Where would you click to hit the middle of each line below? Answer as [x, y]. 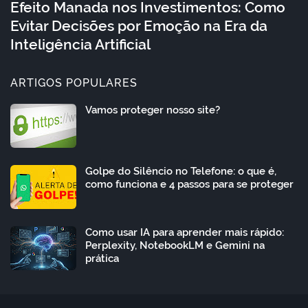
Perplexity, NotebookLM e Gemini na [175, 245]
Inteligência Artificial [80, 44]
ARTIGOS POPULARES [74, 82]
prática [102, 258]
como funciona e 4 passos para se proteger [189, 184]
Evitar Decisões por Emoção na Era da [139, 25]
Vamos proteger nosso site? [153, 110]
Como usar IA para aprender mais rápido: [185, 232]
